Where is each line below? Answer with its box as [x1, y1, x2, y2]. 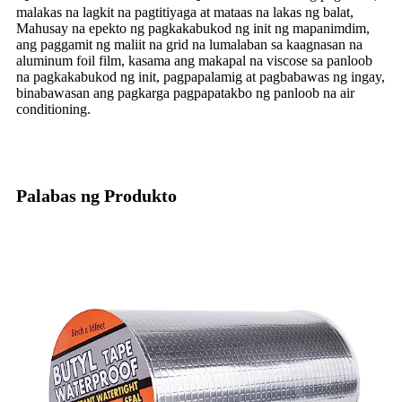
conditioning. [16, 100, 91, 117]
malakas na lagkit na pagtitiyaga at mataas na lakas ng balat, [16, 4, 354, 20]
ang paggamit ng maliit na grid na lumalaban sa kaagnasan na [16, 36, 363, 52]
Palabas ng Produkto [16, 185, 177, 205]
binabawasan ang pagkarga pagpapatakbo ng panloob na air [16, 84, 354, 100]
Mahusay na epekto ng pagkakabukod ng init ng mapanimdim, [16, 20, 370, 36]
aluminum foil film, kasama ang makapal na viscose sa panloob [16, 52, 372, 68]
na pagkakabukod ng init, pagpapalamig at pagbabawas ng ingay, [16, 68, 385, 84]
